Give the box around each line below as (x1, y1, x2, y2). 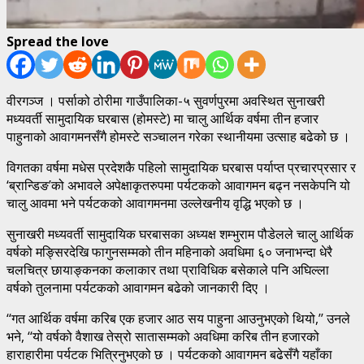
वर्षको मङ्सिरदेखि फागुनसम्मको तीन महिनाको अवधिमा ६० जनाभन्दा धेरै (6, 242, 332, 261)
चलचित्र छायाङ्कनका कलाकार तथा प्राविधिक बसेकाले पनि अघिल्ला (6, 260, 329, 279)
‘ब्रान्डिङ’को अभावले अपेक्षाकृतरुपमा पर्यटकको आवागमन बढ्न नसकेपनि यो (6, 175, 350, 194)
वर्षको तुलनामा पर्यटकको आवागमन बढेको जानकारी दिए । (6, 278, 270, 297)
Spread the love (6, 32, 109, 50)
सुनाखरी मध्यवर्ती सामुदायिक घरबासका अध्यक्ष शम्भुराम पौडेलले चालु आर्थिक (6, 224, 353, 243)
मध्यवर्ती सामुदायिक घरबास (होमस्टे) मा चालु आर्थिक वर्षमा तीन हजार (6, 109, 318, 128)
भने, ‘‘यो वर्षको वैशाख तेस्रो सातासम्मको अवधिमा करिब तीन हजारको (6, 327, 319, 345)
